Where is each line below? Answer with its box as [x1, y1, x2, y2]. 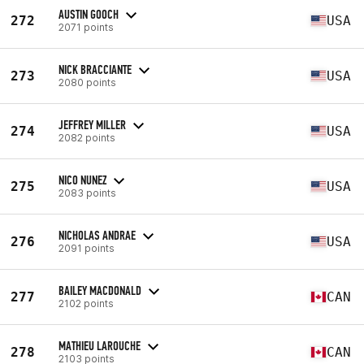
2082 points [58, 131, 115, 144]
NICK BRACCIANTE [58, 61, 132, 77]
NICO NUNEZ [58, 171, 106, 188]
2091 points [58, 241, 115, 254]
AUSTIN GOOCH [58, 6, 119, 22]
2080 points [58, 76, 116, 89]
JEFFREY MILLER [58, 116, 126, 132]
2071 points [58, 20, 114, 33]
